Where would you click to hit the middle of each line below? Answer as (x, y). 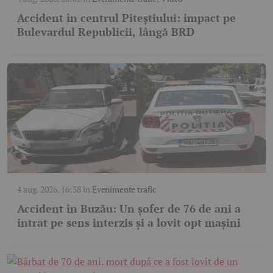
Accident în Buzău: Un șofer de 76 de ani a (129, 208)
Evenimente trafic (124, 189)
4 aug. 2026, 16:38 (49, 189)
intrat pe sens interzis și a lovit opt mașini (129, 222)
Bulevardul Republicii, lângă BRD (106, 31)
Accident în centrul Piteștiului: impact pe (126, 17)
